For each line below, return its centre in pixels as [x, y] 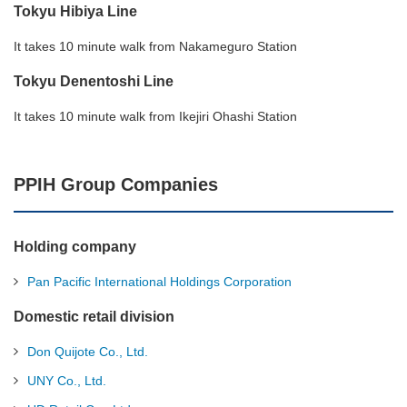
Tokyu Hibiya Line [75, 11]
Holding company [75, 247]
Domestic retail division [94, 317]
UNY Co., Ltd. [67, 381]
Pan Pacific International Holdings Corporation [159, 282]
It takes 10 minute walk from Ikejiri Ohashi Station [155, 116]
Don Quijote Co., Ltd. [88, 352]
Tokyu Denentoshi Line [94, 81]
